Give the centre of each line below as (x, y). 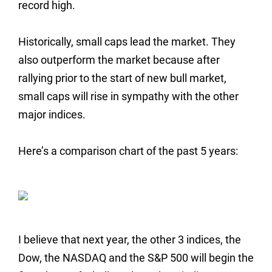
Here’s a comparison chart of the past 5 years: (128, 151)
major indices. (52, 114)
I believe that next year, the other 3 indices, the (130, 240)
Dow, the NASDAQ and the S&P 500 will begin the (136, 258)
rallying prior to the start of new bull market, (122, 78)
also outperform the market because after (119, 60)
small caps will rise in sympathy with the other (128, 96)
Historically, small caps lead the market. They (127, 42)
